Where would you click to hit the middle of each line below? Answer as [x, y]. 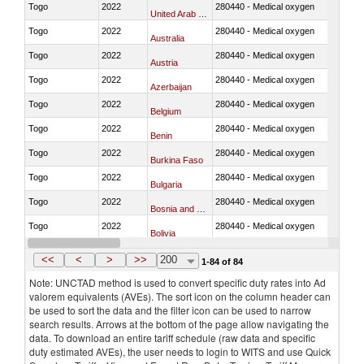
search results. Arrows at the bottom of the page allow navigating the [179, 324]
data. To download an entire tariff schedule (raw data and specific [172, 338]
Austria [164, 62]
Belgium [166, 111]
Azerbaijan [171, 87]
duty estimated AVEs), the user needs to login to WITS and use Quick [180, 351]
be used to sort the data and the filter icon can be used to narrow [170, 310]
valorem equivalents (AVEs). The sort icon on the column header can [180, 296]
